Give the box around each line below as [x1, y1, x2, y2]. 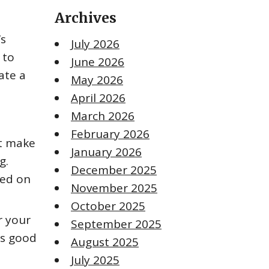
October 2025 [71, 198, 145, 214]
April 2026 [71, 90, 125, 106]
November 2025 [71, 180, 157, 196]
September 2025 [71, 216, 162, 232]
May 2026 [71, 72, 123, 88]
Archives [55, 9, 116, 27]
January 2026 [71, 144, 142, 160]
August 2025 [71, 234, 139, 250]
